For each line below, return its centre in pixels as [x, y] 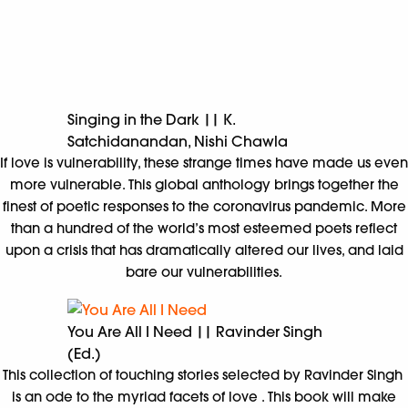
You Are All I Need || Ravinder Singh [195, 332]
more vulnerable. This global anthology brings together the [204, 185]
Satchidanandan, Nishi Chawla [178, 142]
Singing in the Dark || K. [151, 120]
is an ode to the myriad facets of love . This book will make [204, 397]
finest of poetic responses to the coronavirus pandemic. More [204, 207]
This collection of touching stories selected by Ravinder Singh [204, 375]
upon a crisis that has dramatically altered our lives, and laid [204, 250]
